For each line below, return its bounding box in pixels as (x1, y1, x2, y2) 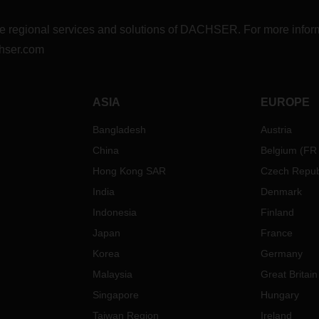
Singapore (93, 289, 140, 300)
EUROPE (260, 96, 310, 108)
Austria (260, 124, 292, 135)
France (260, 227, 293, 239)
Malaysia (93, 268, 133, 280)
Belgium (260, 145, 297, 156)
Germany (260, 248, 303, 259)
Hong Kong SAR (93, 165, 167, 177)
